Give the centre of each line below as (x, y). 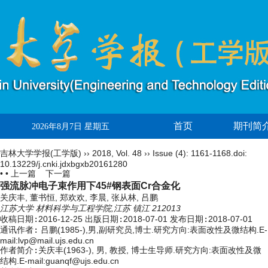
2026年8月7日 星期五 (71, 127)
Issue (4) (169, 153)
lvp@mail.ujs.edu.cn (56, 240)
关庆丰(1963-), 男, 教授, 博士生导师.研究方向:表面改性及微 (150, 250)
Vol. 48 (129, 153)
